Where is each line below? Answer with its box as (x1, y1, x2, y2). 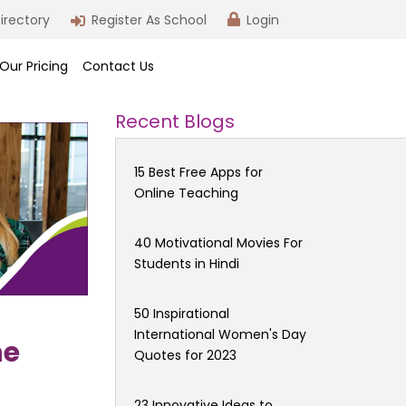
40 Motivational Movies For (134, 233, 303, 252)
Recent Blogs (115, 108, 235, 134)
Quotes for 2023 (134, 345, 237, 364)
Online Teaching (134, 183, 238, 202)
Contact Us (82, 57, 155, 76)
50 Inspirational (134, 304, 229, 323)
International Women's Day (134, 324, 306, 343)
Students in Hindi (134, 254, 239, 273)
